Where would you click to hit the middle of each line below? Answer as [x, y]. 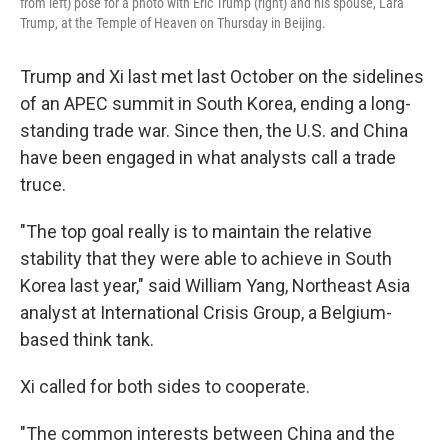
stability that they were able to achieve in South [206, 258]
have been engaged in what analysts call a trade [208, 157]
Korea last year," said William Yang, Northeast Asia [215, 285]
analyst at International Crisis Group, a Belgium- [206, 312]
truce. [43, 184]
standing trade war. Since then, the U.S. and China [214, 130]
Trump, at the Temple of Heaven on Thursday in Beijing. [173, 23]
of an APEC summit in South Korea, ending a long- [215, 103]
